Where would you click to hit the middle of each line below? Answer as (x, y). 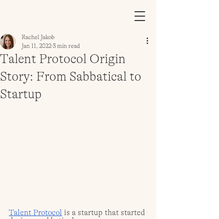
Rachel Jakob (38, 37)
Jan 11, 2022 (36, 46)
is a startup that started (105, 213)
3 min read (66, 46)
